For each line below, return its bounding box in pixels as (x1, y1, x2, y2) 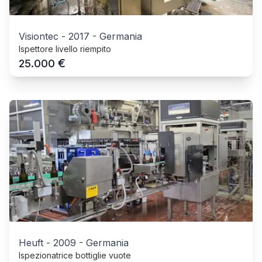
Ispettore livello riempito (19, 43, 111, 54)
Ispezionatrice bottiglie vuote (19, 250, 131, 260)
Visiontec (19, 30, 58, 42)
